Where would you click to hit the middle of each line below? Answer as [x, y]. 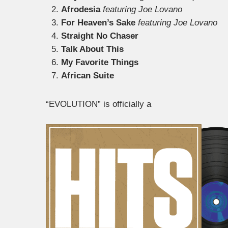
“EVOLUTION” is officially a [98, 104]
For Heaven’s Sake [98, 23]
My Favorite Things [100, 62]
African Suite [88, 76]
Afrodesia [81, 9]
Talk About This [92, 49]
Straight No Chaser [100, 36]
